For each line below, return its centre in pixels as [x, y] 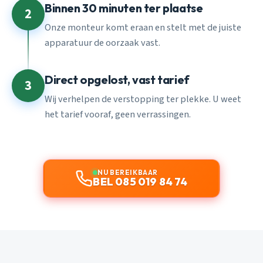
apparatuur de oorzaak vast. [102, 43]
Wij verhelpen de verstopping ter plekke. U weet [143, 99]
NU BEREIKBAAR [128, 172]
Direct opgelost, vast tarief [117, 80]
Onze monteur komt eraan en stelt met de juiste [143, 27]
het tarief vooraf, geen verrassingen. [118, 114]
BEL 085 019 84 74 [140, 181]
